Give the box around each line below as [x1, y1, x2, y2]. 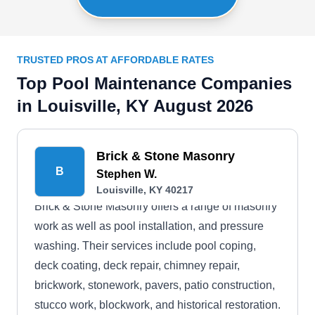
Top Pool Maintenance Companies [17, 74, 292, 93]
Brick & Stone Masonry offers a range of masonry [34, 200, 277, 212]
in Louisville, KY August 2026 [17, 96, 253, 115]
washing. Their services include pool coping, [34, 240, 256, 252]
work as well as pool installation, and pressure [34, 220, 264, 232]
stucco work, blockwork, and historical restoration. [34, 299, 281, 311]
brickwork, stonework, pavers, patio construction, [34, 279, 275, 291]
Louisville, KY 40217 [96, 184, 193, 195]
